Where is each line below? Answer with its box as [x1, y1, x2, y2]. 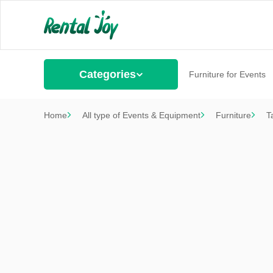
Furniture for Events [188, 69, 266, 79]
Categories [79, 68, 136, 80]
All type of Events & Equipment [82, 110, 200, 120]
